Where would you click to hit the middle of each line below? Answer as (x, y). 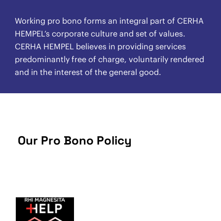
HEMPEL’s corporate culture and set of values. (100, 33)
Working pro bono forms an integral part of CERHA (109, 20)
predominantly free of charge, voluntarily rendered (110, 59)
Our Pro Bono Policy (75, 140)
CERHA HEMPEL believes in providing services (100, 46)
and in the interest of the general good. (88, 72)
